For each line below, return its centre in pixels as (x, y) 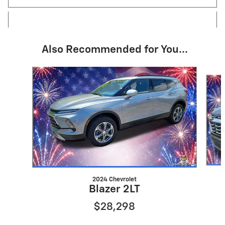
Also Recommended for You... (115, 50)
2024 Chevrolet (114, 180)
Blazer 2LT (114, 190)
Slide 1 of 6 (25, 72)
